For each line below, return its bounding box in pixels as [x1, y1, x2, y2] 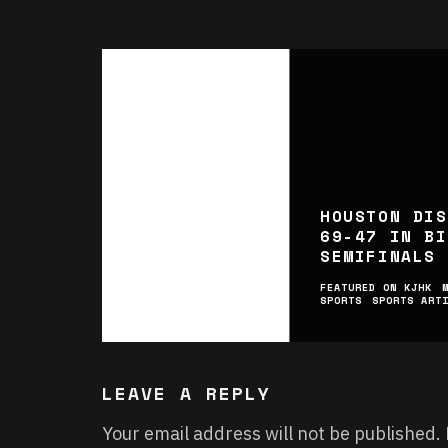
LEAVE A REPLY [102, 379, 271, 406]
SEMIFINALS [319, 243, 436, 268]
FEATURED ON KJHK [319, 279, 432, 295]
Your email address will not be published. [102, 421, 441, 445]
